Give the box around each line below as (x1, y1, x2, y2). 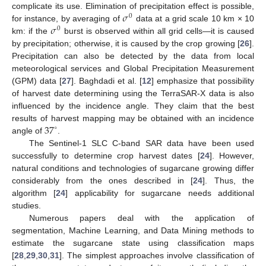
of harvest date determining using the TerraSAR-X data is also (12, 88, 254, 98)
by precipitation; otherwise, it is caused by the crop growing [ (12, 38, 240, 48)
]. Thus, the (202, 175, 254, 185)
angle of (12, 125, 45, 135)
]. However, (209, 150, 255, 160)
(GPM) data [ (12, 75, 62, 85)
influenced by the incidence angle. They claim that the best (12, 100, 254, 110)
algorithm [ (12, 188, 56, 198)
